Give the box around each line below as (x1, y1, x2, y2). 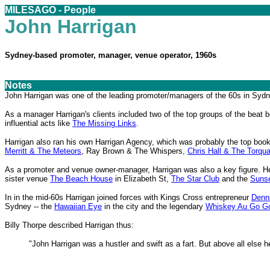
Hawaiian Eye (54, 202, 102, 211)
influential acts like (5, 119, 72, 128)
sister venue (5, 174, 50, 183)
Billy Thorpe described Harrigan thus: (5, 221, 134, 230)
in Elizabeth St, (113, 174, 171, 183)
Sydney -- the (5, 202, 54, 211)
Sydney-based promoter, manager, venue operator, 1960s (5, 51, 216, 60)
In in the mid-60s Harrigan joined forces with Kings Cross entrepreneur (5, 193, 251, 202)
